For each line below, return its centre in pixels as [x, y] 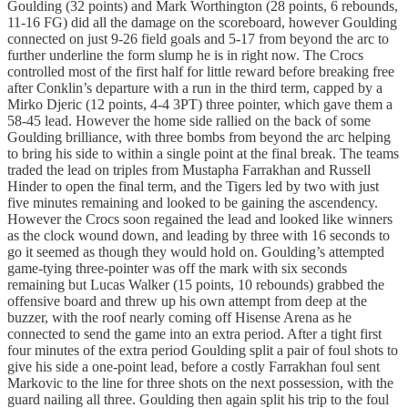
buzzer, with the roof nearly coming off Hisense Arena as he [179, 318]
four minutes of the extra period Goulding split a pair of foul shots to [203, 351]
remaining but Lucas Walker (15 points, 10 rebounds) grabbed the [196, 285]
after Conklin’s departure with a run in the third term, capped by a [195, 88]
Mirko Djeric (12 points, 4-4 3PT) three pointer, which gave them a [200, 105]
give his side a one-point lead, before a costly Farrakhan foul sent [194, 367]
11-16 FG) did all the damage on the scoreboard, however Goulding [202, 23]
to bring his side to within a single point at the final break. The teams [203, 154]
